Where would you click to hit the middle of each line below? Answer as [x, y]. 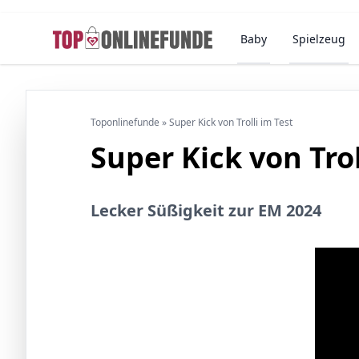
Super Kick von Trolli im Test [231, 122]
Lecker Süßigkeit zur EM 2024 [206, 210]
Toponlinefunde [125, 122]
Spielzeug [319, 39]
